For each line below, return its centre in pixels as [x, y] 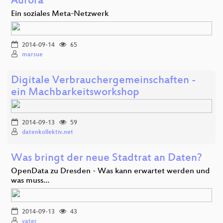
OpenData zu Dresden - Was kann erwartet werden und [111, 171]
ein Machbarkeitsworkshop [75, 93]
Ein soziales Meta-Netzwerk [60, 14]
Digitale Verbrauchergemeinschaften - [104, 81]
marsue [32, 55]
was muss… [30, 181]
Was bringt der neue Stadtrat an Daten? [107, 158]
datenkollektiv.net [48, 132]
